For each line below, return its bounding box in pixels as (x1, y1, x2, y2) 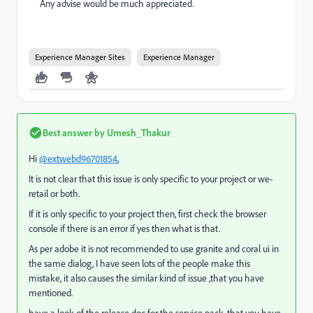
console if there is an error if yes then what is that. (29, 222, 220, 235)
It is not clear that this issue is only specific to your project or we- (29, 173, 272, 185)
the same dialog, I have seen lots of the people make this (29, 257, 250, 270)
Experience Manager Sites (35, 52, 125, 62)
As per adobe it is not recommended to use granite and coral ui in (29, 242, 279, 255)
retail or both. (29, 187, 80, 200)
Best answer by (43, 126, 105, 138)
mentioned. (29, 286, 73, 299)
